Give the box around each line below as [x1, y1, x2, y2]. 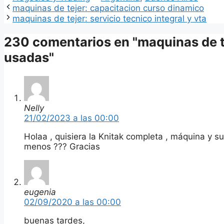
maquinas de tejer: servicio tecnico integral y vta [12, 13, 206, 24]
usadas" [4, 49, 54, 65]
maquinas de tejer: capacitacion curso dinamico [12, 3, 204, 13]
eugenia [24, 186, 56, 197]
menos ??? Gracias [24, 141, 100, 151]
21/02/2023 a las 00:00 [24, 112, 119, 123]
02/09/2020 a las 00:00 [24, 196, 121, 207]
